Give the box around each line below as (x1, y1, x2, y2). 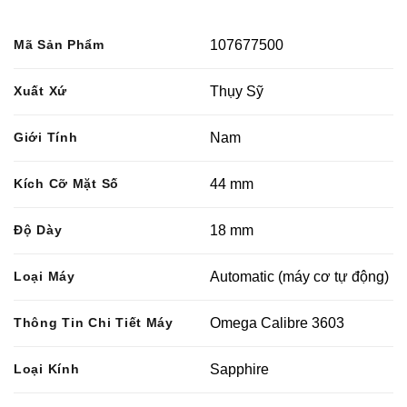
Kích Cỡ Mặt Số (14, 176, 120, 192)
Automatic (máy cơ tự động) (210, 269, 390, 285)
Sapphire (210, 362, 270, 378)
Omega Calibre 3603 (210, 315, 345, 332)
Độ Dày (14, 223, 63, 238)
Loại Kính (14, 362, 80, 377)
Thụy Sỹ (210, 84, 264, 100)
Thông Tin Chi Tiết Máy (14, 315, 174, 331)
